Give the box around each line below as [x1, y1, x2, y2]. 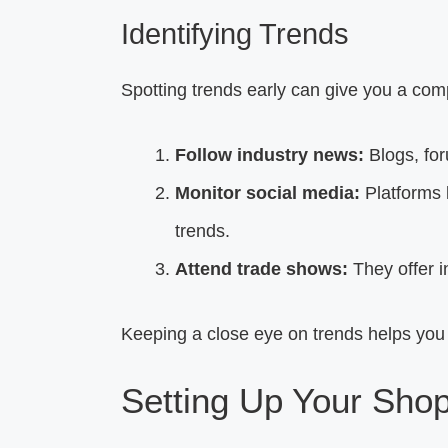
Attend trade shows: [174, 258, 348, 279]
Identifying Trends [120, 17, 349, 50]
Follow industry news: [174, 144, 364, 165]
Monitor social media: [174, 182, 360, 203]
